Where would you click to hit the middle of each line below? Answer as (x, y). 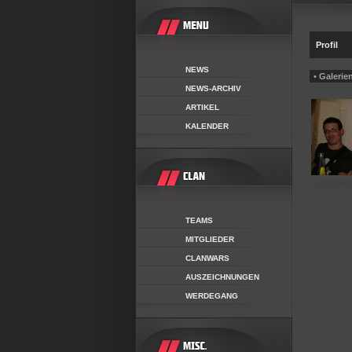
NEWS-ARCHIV (213, 88)
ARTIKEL (202, 107)
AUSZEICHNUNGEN (222, 277)
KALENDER (207, 126)
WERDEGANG (212, 295)
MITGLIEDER (210, 239)
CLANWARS (207, 258)
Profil (327, 45)
